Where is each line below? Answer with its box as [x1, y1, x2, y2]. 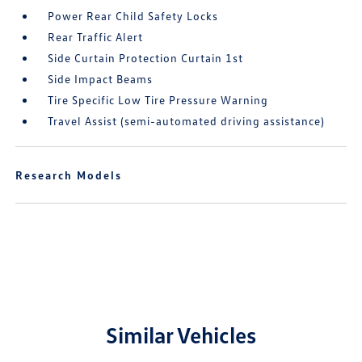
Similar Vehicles [106, 321, 256, 348]
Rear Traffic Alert [48, 30, 144, 44]
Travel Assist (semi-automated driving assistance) [48, 114, 326, 128]
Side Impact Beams [48, 72, 154, 86]
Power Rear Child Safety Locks [48, 9, 219, 23]
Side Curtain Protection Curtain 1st [48, 51, 244, 65]
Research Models [15, 168, 123, 182]
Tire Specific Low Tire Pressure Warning [48, 93, 269, 107]
